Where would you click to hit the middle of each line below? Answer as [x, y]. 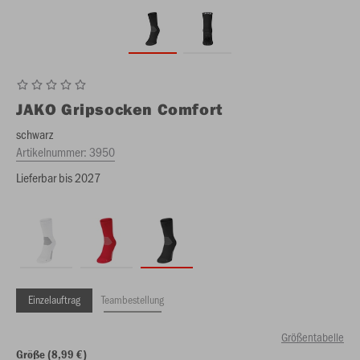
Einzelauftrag [54, 299]
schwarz [35, 134]
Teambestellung [133, 299]
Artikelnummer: [53, 151]
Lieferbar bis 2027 [58, 177]
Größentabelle [313, 337]
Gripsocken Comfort [142, 109]
